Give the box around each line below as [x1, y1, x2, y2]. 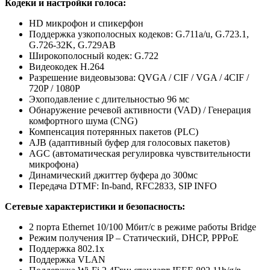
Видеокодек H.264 [29, 61, 104, 72]
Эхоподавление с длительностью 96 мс [29, 94, 189, 105]
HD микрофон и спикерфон [29, 18, 143, 29]
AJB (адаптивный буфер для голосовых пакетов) [29, 137, 230, 148]
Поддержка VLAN [29, 254, 105, 265]
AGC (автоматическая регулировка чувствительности [29, 148, 251, 159]
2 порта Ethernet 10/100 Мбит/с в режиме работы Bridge [29, 222, 256, 233]
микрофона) [29, 159, 78, 170]
